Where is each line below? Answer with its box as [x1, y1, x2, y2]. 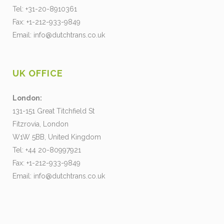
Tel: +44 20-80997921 [12, 146, 81, 154]
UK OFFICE [12, 68, 63, 78]
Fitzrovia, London [12, 120, 68, 128]
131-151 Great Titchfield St [12, 107, 94, 115]
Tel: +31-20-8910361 [12, 5, 77, 13]
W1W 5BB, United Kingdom [12, 133, 101, 141]
